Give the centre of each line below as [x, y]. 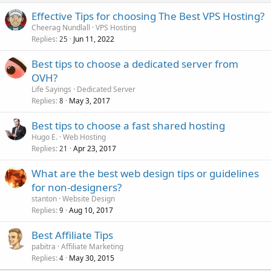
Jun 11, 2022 [94, 39]
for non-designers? [77, 187]
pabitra [44, 246]
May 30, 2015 [92, 258]
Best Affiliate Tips [72, 235]
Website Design [89, 198]
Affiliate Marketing [92, 246]
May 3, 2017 [90, 100]
